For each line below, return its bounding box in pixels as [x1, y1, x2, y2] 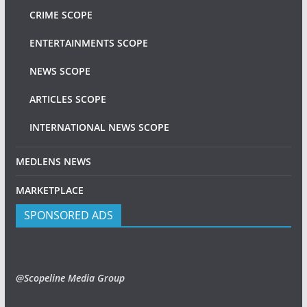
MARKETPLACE [15, 184, 84, 197]
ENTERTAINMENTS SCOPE [29, 36, 148, 49]
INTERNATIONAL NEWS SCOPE [29, 121, 169, 134]
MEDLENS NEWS [15, 155, 91, 168]
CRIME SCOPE [29, 8, 93, 21]
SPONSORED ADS [23, 208, 113, 223]
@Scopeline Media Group [15, 271, 125, 284]
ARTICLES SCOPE [29, 93, 106, 106]
